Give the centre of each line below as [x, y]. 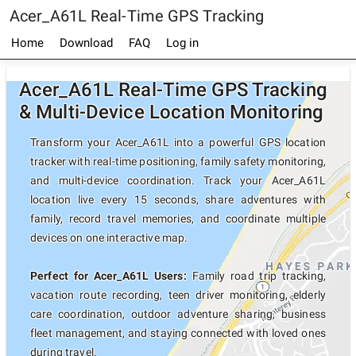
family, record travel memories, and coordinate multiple [178, 219]
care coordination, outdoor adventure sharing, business [178, 314]
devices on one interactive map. [109, 238]
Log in [182, 43]
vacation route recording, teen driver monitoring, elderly [178, 295]
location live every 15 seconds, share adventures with [178, 199]
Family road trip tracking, [256, 276]
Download [86, 43]
